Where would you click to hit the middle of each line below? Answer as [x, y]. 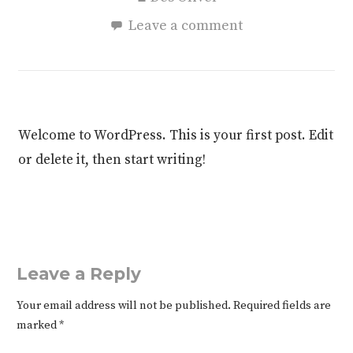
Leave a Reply [78, 273]
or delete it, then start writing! [112, 160]
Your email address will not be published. [123, 305]
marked [37, 325]
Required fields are [282, 305]
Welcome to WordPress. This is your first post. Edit [176, 136]
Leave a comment [186, 25]
